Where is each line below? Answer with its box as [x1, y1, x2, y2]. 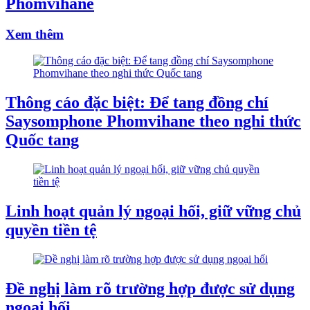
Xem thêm [6, 26, 64, 42]
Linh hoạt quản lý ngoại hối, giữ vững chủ [6, 202, 301, 221]
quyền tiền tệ [6, 221, 97, 239]
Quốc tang [6, 131, 79, 149]
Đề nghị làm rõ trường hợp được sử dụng [6, 280, 295, 298]
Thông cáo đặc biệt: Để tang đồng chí [6, 93, 268, 112]
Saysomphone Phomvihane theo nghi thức [6, 112, 301, 131]
